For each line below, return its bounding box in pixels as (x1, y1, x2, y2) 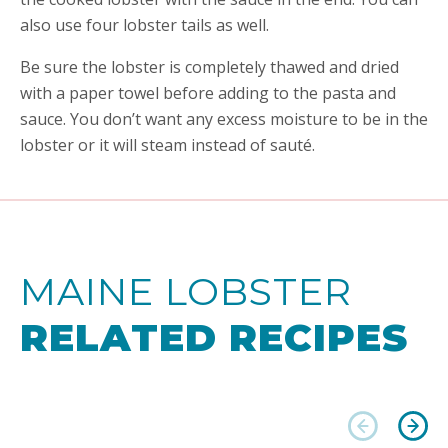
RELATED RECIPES (20, 313, 408, 361)
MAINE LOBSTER (20, 267, 352, 315)
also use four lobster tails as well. (20, 13, 269, 36)
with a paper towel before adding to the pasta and (20, 81, 396, 104)
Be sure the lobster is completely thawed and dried (20, 55, 399, 78)
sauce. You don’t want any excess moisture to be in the (20, 107, 428, 130)
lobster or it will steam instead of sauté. (20, 133, 315, 156)
